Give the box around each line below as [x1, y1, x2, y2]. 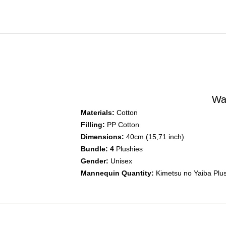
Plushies [114, 145, 143, 153]
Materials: [81, 108, 115, 117]
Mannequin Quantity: [81, 169, 154, 177]
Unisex [108, 157, 132, 165]
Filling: [81, 121, 105, 129]
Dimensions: [81, 133, 124, 141]
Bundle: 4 [81, 145, 114, 153]
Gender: [81, 157, 108, 165]
